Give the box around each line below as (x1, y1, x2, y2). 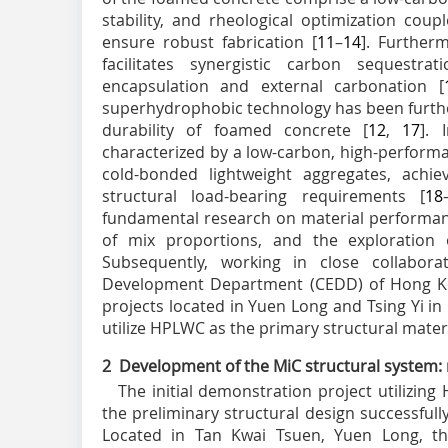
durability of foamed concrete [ (102, 119, 369, 142)
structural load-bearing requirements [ (102, 185, 426, 208)
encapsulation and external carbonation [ (102, 75, 444, 98)
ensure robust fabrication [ (102, 31, 317, 54)
